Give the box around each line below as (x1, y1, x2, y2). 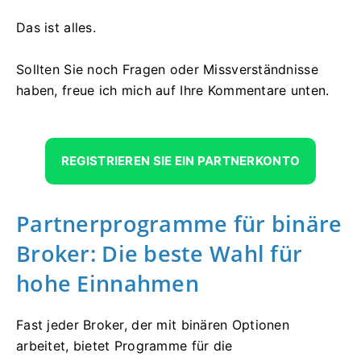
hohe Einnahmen (16, 268, 199, 298)
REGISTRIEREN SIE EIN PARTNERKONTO (60, 152, 301, 168)
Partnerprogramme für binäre (16, 208, 342, 239)
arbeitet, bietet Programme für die (16, 337, 233, 354)
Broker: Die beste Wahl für (16, 238, 303, 268)
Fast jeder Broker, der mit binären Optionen (16, 316, 290, 333)
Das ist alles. (16, 19, 96, 35)
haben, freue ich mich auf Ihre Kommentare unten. (16, 81, 330, 98)
